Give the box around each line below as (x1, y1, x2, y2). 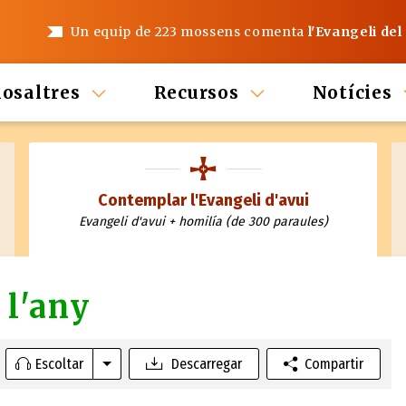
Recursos (153, 82, 239, 103)
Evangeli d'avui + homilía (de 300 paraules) (78, 214, 328, 229)
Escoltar (35, 354, 84, 372)
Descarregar (170, 354, 242, 372)
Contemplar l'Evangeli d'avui (97, 190, 309, 210)
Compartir (304, 354, 363, 372)
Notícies (312, 82, 392, 103)
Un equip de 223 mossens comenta (70, 24, 308, 40)
